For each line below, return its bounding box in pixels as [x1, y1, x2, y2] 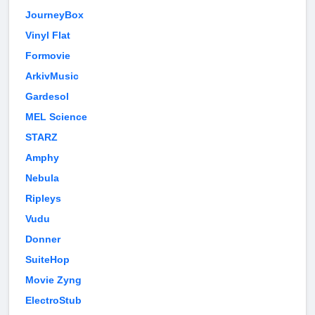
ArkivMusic [25, 70, 79, 82]
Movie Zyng [25, 274, 82, 286]
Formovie [25, 50, 70, 62]
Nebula [25, 172, 59, 184]
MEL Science [25, 111, 87, 123]
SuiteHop [25, 254, 70, 266]
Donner [25, 233, 60, 245]
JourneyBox [25, 9, 84, 21]
